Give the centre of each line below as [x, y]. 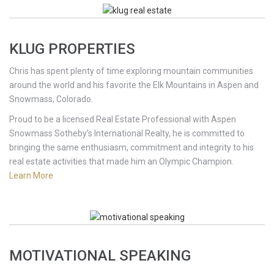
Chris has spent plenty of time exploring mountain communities [131, 71]
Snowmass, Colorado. [51, 99]
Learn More [31, 175]
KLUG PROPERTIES [72, 49]
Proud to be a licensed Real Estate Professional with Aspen [123, 119]
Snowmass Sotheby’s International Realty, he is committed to [127, 133]
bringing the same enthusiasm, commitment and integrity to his [131, 147]
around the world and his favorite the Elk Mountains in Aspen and [134, 85]
